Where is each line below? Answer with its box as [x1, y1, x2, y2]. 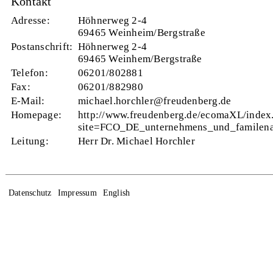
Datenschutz [8, 188, 52, 197]
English [102, 188, 130, 197]
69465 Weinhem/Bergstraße [77, 52, 202, 65]
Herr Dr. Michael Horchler [77, 135, 195, 147]
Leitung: [10, 135, 57, 147]
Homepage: [10, 108, 62, 121]
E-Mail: [10, 94, 45, 107]
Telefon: [10, 66, 48, 79]
